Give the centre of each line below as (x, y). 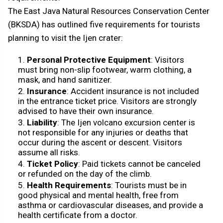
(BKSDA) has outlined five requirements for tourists (104, 24)
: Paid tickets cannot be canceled (139, 164)
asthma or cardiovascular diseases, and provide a (111, 205)
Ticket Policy (53, 164)
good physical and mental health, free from (98, 195)
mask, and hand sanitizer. (65, 79)
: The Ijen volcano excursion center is (126, 122)
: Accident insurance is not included (133, 91)
